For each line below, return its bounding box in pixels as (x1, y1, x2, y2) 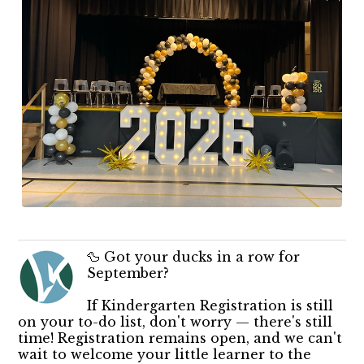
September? (87, 265, 170, 282)
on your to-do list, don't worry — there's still (18, 314, 333, 331)
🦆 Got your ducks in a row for (87, 249, 301, 266)
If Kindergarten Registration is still (87, 297, 334, 314)
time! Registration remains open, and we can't (18, 330, 343, 347)
